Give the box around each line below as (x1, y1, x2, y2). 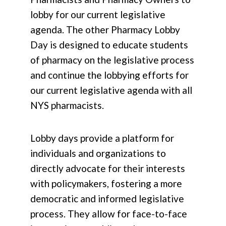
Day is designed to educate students (30, 39, 188, 51)
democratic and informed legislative (30, 193, 184, 205)
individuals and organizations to (30, 147, 166, 159)
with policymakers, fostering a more (30, 178, 182, 190)
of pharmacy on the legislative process (30, 54, 194, 66)
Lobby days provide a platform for (30, 132, 174, 144)
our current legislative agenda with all (30, 84, 192, 96)
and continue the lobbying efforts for (30, 69, 189, 81)
